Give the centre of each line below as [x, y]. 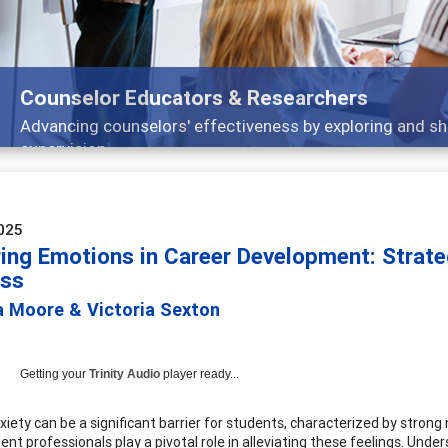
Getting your [54, 373]
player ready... [199, 373]
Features [62, 97]
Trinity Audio [124, 373]
